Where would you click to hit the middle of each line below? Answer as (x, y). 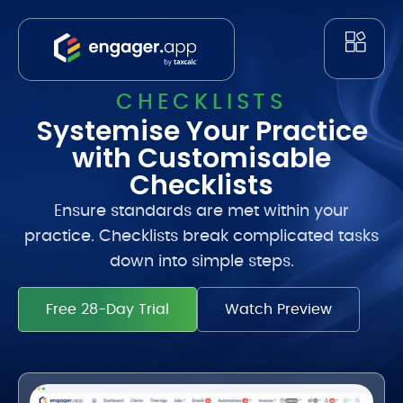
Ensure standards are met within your (201, 211)
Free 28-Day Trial (107, 310)
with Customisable (201, 158)
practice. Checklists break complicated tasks (201, 237)
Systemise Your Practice (201, 131)
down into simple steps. (201, 262)
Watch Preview (278, 310)
